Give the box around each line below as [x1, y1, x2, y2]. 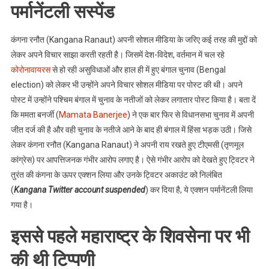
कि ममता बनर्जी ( [10, 110, 59, 120]
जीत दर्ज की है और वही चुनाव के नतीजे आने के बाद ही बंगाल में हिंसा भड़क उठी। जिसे [10, 125, 252, 135]
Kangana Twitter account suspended [13, 185, 145, 195]
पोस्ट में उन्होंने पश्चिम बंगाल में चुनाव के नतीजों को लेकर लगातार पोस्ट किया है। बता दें [10, 95, 256, 105]
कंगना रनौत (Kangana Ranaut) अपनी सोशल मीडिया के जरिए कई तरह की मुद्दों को [10, 35, 257, 45]
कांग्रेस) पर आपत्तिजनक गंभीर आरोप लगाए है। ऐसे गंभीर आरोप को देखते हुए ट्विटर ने [10, 155, 255, 165]
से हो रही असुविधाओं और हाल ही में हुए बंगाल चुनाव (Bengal [50, 65, 226, 75]
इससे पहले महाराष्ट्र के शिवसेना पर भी [10, 226, 250, 247]
